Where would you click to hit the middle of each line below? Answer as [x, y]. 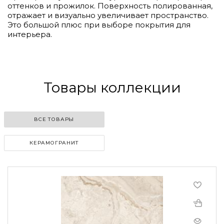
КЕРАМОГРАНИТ [54, 142]
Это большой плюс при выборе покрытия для [99, 24]
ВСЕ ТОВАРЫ [54, 119]
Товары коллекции [112, 87]
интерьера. [30, 34]
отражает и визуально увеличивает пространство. [108, 15]
